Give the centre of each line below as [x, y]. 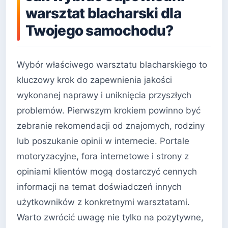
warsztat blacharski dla [103, 13]
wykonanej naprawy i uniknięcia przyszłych [104, 95]
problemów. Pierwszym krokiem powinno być [109, 111]
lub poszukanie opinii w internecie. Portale [103, 141]
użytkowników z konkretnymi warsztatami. [103, 202]
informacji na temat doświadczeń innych [99, 187]
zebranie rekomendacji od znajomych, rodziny [111, 126]
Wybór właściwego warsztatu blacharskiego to [112, 65]
